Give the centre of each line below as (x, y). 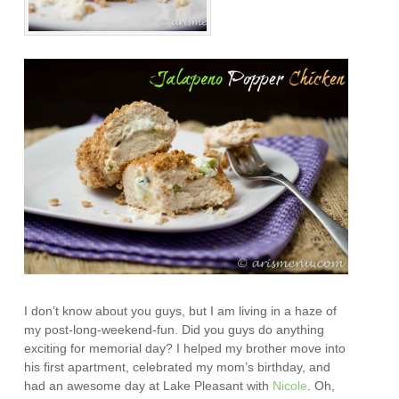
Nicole (290, 385)
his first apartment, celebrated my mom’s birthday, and (178, 366)
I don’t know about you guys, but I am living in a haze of (181, 310)
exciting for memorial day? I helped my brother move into (185, 348)
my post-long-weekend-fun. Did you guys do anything (175, 329)
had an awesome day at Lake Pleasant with (149, 385)
